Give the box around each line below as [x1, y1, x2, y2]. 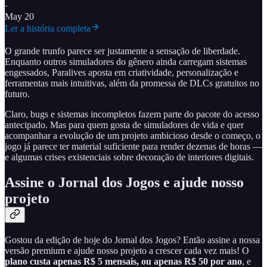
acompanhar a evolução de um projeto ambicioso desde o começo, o [5, 131, 260, 141]
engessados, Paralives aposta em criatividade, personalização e [5, 67, 238, 78]
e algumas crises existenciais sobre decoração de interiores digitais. [5, 152, 254, 163]
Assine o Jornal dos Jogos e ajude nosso [5, 175, 244, 191]
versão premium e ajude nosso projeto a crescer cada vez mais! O [5, 246, 249, 256]
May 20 [5, 11, 34, 22]
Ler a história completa [5, 23, 91, 34]
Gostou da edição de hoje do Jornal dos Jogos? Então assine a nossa [5, 235, 260, 246]
